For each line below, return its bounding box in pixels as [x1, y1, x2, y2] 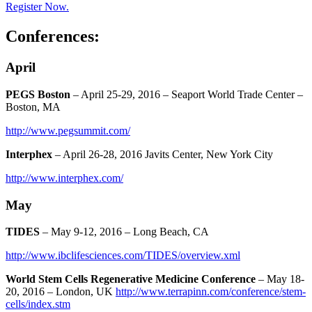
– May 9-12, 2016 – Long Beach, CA [40, 226, 209, 238]
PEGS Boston [6, 88, 70, 100]
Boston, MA [6, 100, 61, 113]
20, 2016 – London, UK [6, 286, 116, 298]
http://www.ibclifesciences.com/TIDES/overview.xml [6, 249, 240, 262]
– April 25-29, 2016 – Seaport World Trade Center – [70, 88, 303, 100]
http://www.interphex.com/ [6, 171, 123, 184]
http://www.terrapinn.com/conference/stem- [116, 286, 306, 298]
